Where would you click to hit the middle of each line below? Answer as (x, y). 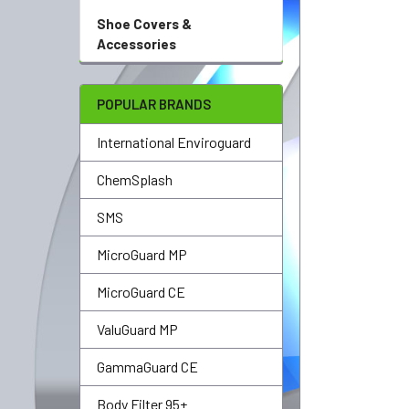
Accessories (136, 44)
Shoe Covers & (144, 24)
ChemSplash (135, 179)
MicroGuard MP (142, 254)
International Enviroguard (174, 142)
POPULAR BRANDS (154, 104)
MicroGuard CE (141, 292)
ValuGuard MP (137, 329)
